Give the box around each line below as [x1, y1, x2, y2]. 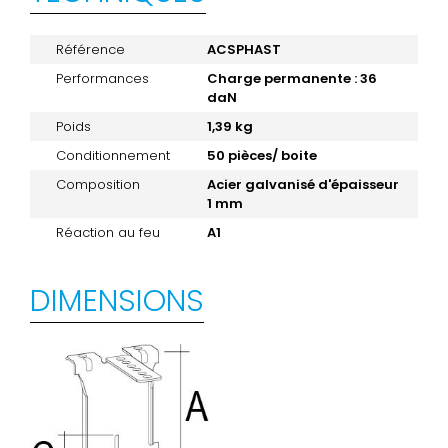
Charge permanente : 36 [206, 68, 377, 88]
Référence [56, 39, 125, 59]
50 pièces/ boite [206, 145, 317, 165]
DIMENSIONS [30, 280, 204, 323]
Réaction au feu [56, 222, 160, 242]
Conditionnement [56, 145, 170, 165]
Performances [56, 68, 149, 88]
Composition [56, 174, 140, 194]
